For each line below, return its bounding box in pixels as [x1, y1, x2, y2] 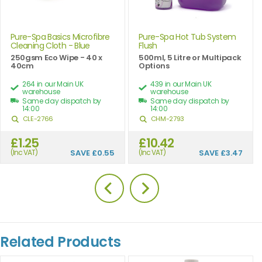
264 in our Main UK [22, 78, 84, 89]
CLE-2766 [21, 113, 53, 123]
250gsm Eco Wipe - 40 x [11, 51, 102, 63]
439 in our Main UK [150, 78, 212, 89]
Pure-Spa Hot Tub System [139, 30, 236, 43]
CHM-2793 [149, 113, 184, 123]
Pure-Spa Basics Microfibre [11, 30, 110, 43]
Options [139, 60, 170, 71]
